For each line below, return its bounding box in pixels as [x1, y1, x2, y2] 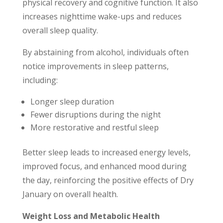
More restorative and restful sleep [30, 122, 159, 133]
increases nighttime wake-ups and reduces [22, 11, 182, 22]
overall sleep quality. [22, 25, 98, 36]
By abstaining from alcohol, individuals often [22, 47, 189, 58]
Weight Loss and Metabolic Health [22, 211, 160, 222]
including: [22, 75, 58, 86]
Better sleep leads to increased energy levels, [22, 147, 191, 158]
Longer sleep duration [30, 96, 114, 108]
